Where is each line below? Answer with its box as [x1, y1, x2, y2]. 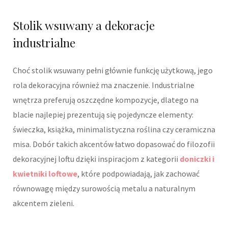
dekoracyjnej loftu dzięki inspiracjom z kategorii [13, 153, 180, 164]
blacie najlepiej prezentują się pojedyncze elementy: [13, 109, 193, 120]
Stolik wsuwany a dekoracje [13, 17, 155, 33]
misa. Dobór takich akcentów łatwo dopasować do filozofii [13, 138, 215, 149]
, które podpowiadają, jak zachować [77, 168, 199, 179]
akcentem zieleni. [13, 197, 74, 208]
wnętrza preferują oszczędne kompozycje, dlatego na [13, 94, 198, 105]
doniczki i [180, 153, 214, 164]
